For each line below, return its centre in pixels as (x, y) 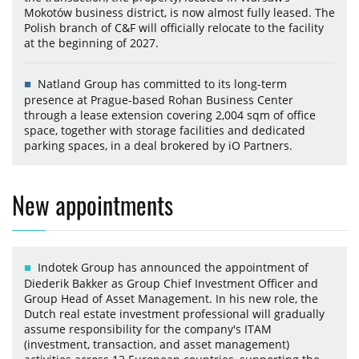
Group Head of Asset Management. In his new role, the (171, 298)
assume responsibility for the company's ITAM (148, 329)
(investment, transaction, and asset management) (157, 344)
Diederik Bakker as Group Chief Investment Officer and (171, 283)
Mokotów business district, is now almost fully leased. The (179, 12)
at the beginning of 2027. (91, 42)
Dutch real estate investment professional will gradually (174, 313)
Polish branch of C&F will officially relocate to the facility (174, 27)
